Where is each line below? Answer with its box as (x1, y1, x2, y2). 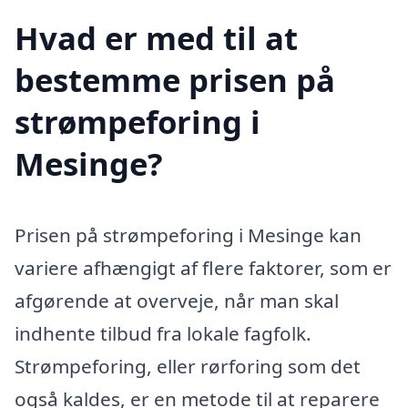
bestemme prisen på (15, 57, 335, 101)
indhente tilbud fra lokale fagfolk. (15, 320, 311, 346)
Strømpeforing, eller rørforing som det (15, 352, 361, 379)
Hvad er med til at (15, 15, 298, 59)
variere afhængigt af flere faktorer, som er (15, 254, 392, 280)
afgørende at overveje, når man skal (15, 287, 339, 313)
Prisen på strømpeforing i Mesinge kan (15, 221, 362, 248)
